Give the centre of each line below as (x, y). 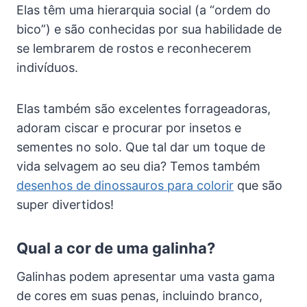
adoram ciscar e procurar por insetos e (129, 128)
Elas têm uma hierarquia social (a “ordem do (144, 10)
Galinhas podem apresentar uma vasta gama (146, 277)
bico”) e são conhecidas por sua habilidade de (149, 29)
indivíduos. (47, 68)
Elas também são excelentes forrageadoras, (144, 109)
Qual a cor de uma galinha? (116, 248)
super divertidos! (65, 205)
